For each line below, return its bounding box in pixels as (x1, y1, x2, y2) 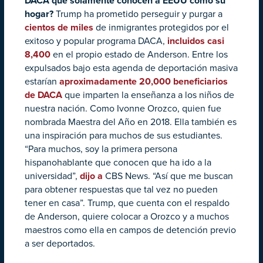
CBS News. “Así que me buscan (103, 170, 233, 183)
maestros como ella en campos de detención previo (25, 224, 236, 237)
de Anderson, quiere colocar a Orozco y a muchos (25, 211, 229, 223)
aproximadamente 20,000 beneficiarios (59, 76, 228, 88)
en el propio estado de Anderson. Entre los (50, 49, 228, 61)
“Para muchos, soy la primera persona (25, 143, 177, 156)
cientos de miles (25, 22, 93, 34)
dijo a (80, 170, 103, 183)
